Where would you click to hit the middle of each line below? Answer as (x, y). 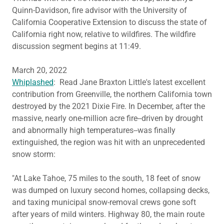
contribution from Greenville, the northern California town (112, 94)
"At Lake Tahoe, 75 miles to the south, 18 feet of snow (106, 178)
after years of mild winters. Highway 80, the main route (108, 214)
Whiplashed (33, 82)
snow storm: (36, 154)
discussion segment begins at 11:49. (78, 46)
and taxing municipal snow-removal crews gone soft (104, 202)
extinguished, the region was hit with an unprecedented (108, 142)
